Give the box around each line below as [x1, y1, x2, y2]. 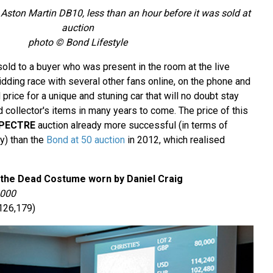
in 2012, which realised [124, 133, 225, 146]
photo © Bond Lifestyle [28, 36, 128, 48]
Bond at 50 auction [46, 133, 125, 146]
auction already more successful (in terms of [35, 119, 228, 131]
